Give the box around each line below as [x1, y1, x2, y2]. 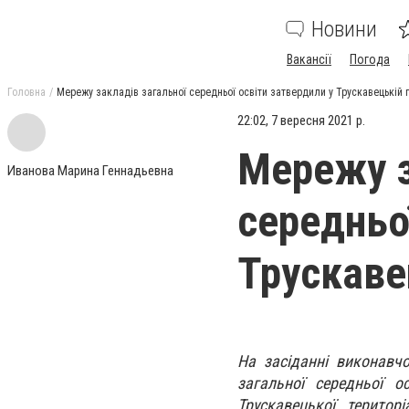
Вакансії [287, 52, 331, 67]
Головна [7, 86, 46, 99]
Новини [311, 16, 377, 42]
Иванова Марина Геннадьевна [7, 163, 173, 179]
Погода [350, 52, 390, 67]
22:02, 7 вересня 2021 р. [237, 112, 365, 129]
